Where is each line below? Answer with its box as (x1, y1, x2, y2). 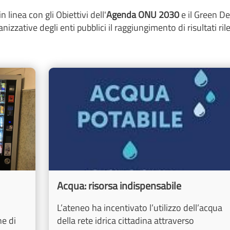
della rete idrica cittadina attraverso (56, 214, 194, 228)
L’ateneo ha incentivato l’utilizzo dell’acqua (56, 201, 222, 215)
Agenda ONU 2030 (106, 8, 179, 22)
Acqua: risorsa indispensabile (56, 178, 181, 194)
